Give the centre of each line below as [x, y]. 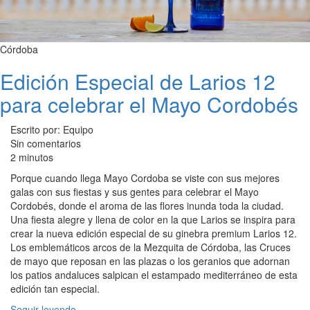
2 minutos [32, 157]
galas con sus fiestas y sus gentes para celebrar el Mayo [135, 192]
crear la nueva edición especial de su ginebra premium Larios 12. [154, 234]
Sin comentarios [46, 144]
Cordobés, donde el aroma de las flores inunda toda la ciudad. [147, 206]
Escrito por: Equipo [52, 130]
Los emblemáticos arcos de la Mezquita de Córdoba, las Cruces [151, 247]
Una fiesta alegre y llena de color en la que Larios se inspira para [153, 220]
